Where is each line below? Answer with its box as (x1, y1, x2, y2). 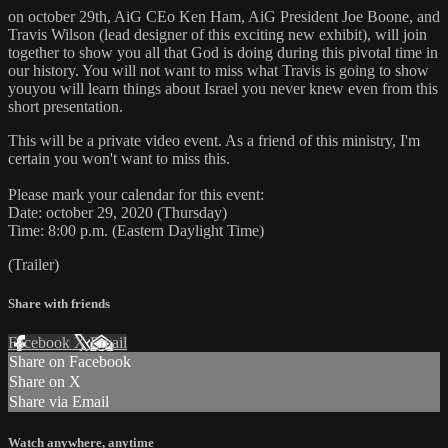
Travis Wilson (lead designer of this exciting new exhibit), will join (8, 26, 427, 44)
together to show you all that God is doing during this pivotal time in (8, 44, 438, 62)
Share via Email (9, 393, 109, 411)
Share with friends (8, 296, 110, 312)
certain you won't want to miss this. (8, 150, 230, 168)
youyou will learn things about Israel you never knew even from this (8, 80, 438, 98)
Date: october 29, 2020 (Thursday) (8, 204, 227, 222)
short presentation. (8, 98, 123, 116)
